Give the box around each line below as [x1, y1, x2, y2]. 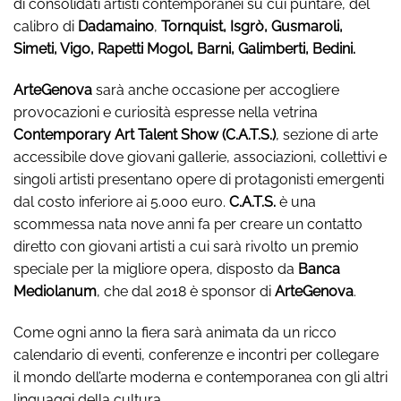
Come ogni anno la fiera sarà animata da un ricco [13, 323, 337, 341]
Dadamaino [78, 18, 154, 36]
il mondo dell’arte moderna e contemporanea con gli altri [13, 368, 388, 386]
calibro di [13, 18, 78, 36]
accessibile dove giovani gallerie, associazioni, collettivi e [13, 149, 387, 166]
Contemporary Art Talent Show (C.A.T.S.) [13, 126, 276, 144]
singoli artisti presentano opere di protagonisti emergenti [13, 171, 384, 189]
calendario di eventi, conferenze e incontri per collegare [13, 346, 379, 363]
